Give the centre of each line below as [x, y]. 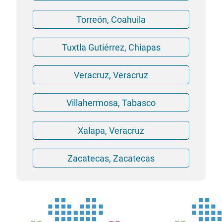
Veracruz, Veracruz [111, 75]
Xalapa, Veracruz [111, 130]
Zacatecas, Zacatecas [111, 158]
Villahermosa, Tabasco [111, 103]
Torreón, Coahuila [111, 19]
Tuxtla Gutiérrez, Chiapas [111, 47]
